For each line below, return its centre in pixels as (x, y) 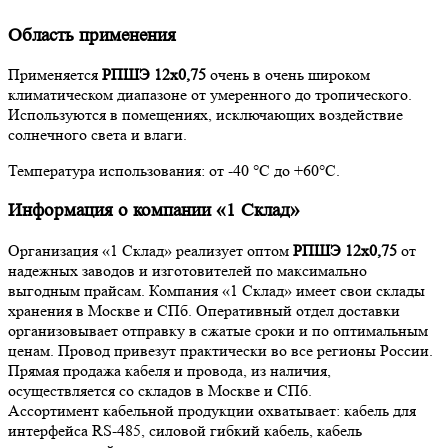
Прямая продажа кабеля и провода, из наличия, (169, 370)
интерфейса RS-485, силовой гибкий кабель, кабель (185, 430)
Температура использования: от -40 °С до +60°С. (174, 171)
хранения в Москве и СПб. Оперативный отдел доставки (204, 310)
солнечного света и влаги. (99, 135)
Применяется (55, 75)
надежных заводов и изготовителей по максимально (187, 270)
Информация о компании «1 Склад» (154, 211)
